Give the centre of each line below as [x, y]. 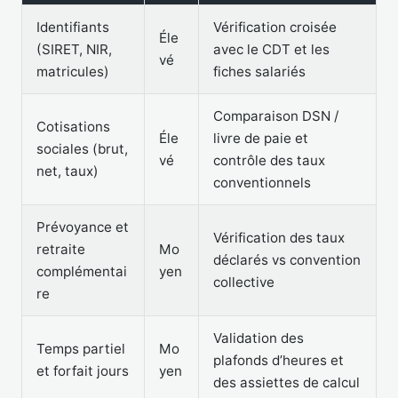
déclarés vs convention [287, 259]
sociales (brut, [82, 148]
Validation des [259, 338]
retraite [61, 249]
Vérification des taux [279, 237]
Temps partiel [81, 348]
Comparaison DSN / [276, 115]
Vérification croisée [275, 27]
